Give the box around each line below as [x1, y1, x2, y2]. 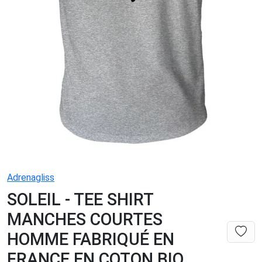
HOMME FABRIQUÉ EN [7, 229, 174, 250]
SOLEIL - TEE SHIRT [7, 189, 153, 210]
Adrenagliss [7, 172, 54, 184]
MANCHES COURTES [7, 209, 163, 230]
